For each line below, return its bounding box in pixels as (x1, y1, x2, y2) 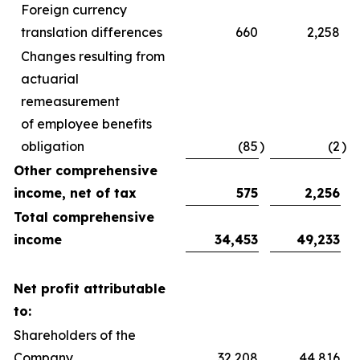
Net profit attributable (14, 280, 166, 297)
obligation (21, 138, 84, 154)
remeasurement (21, 93, 120, 109)
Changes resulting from (21, 48, 165, 64)
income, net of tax (14, 185, 137, 201)
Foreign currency (21, 2, 127, 18)
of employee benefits (21, 116, 152, 132)
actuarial (21, 71, 79, 87)
